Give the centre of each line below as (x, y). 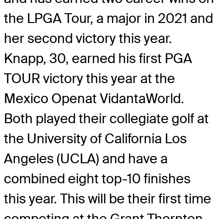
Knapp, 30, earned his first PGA (98, 59)
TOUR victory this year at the (89, 79)
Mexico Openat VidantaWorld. (94, 99)
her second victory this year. (88, 39)
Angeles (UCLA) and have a (86, 159)
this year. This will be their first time (108, 199)
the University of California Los (95, 139)
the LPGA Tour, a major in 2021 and (109, 19)
